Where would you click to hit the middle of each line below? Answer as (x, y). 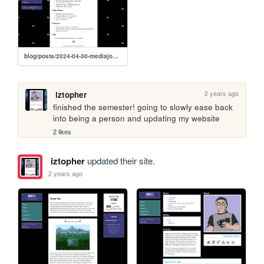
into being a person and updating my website (137, 118)
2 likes (62, 132)
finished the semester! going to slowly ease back (143, 107)
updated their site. (120, 161)
